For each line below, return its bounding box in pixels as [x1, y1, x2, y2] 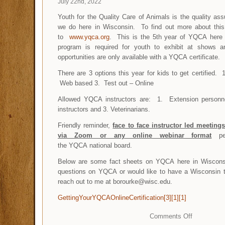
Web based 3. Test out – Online [58, 79, 156, 87]
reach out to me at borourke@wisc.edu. [58, 177, 172, 185]
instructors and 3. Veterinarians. [58, 105, 152, 113]
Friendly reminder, [58, 121, 113, 129]
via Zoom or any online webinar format [58, 131, 212, 139]
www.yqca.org [69, 33, 109, 41]
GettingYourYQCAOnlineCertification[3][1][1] [58, 193, 186, 201]
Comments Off [149, 212, 192, 220]
